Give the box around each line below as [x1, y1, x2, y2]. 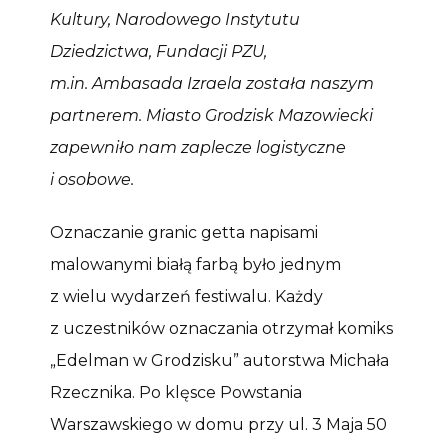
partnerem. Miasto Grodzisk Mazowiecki [50, 105, 373, 125]
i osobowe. [50, 169, 134, 189]
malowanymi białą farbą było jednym [50, 254, 341, 274]
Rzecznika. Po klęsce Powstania [50, 382, 302, 402]
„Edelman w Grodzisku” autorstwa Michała [50, 350, 389, 370]
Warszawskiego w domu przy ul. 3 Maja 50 [50, 414, 387, 434]
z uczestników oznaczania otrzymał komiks [50, 318, 393, 338]
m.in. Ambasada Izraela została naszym [50, 73, 374, 93]
